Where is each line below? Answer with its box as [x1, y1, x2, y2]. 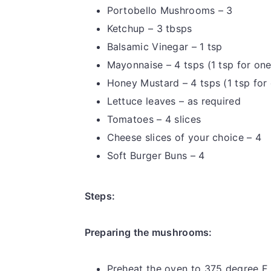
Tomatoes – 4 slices [106, 113, 201, 125]
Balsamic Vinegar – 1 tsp [106, 40, 223, 53]
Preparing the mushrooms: [84, 226, 212, 238]
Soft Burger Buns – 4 [106, 149, 205, 162]
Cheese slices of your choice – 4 [106, 131, 262, 143]
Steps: [84, 189, 116, 202]
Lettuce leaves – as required [106, 94, 241, 107]
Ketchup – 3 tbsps [106, 22, 192, 34]
